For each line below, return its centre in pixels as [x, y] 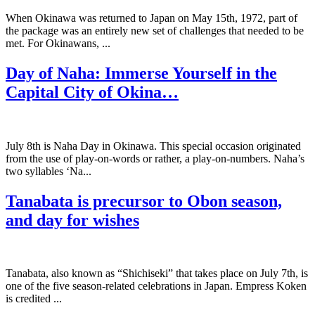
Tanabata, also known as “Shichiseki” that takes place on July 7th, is [157, 274]
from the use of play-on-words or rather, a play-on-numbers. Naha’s [155, 158]
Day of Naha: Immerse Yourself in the [141, 73]
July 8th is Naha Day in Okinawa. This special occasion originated [153, 146]
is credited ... [34, 299]
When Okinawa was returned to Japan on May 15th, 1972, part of [152, 18]
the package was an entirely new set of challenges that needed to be [155, 30]
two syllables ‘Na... [49, 171]
